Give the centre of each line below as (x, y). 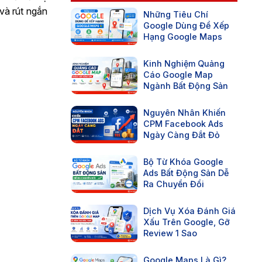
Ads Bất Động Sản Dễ (186, 173)
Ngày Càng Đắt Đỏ (182, 135)
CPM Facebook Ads (183, 123)
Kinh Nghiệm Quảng (184, 63)
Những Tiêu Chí (176, 14)
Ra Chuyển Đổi (174, 184)
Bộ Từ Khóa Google (183, 162)
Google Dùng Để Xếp (186, 25)
